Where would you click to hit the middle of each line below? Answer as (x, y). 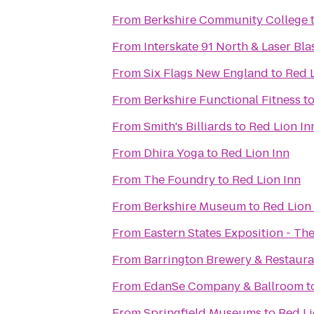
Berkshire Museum (195, 206)
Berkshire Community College (226, 20)
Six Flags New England (206, 73)
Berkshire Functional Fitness (222, 100)
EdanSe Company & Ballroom (224, 286)
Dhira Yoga (174, 153)
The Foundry (179, 180)
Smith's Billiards (188, 127)
